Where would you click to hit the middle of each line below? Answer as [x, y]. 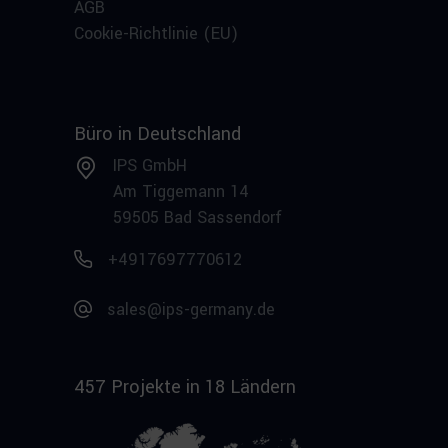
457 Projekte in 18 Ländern [185, 386]
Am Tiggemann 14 [181, 191]
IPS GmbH [150, 165]
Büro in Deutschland [157, 133]
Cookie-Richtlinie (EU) [156, 33]
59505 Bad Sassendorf [197, 217]
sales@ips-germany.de [191, 309]
